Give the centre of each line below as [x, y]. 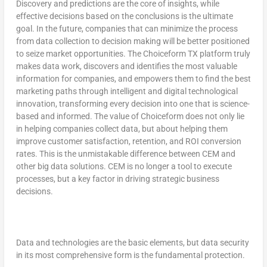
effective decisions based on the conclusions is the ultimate [124, 16]
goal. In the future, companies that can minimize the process [127, 28]
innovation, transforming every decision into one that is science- [133, 103]
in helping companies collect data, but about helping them [122, 128]
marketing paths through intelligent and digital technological [127, 91]
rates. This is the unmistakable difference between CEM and [125, 153]
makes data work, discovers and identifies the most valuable [126, 66]
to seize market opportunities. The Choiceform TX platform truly [133, 53]
